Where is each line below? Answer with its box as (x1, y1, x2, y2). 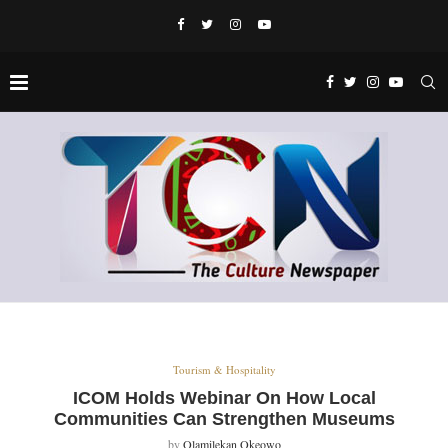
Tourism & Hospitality (172, 362, 276, 377)
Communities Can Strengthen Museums (53, 409, 395, 429)
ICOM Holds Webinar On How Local (72, 388, 376, 408)
